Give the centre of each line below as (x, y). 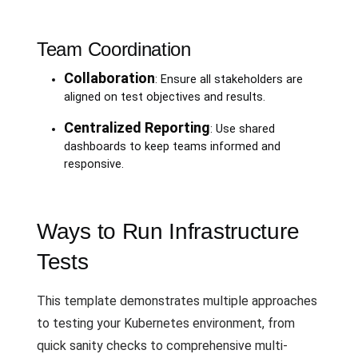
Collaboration (109, 78)
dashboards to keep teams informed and (172, 146)
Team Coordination (114, 49)
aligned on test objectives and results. (164, 97)
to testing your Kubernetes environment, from (166, 323)
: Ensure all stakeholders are (229, 79)
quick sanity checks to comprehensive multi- (162, 345)
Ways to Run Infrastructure (168, 231)
